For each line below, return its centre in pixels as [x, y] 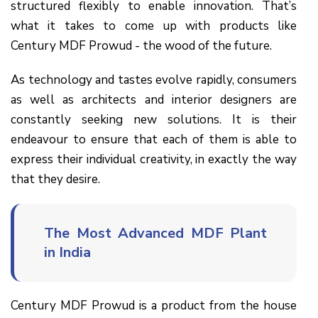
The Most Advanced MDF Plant [155, 233]
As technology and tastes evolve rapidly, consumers [154, 79]
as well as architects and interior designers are [154, 99]
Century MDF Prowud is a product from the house [154, 305]
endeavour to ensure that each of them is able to [154, 139]
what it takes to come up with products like [154, 26]
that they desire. [55, 179]
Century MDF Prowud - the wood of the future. [141, 45]
